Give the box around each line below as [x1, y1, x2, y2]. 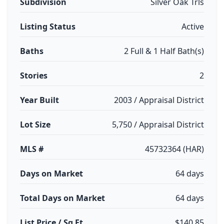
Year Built [20, 94, 59, 105]
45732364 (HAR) [145, 143, 204, 154]
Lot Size [20, 119, 50, 130]
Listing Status [20, 21, 75, 32]
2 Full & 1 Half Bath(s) [124, 45, 204, 56]
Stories [20, 70, 47, 81]
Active [181, 21, 204, 32]
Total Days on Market [20, 192, 105, 203]
